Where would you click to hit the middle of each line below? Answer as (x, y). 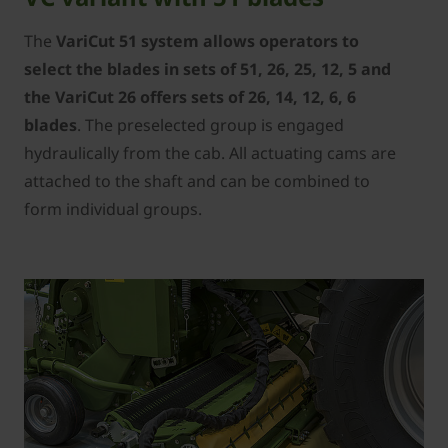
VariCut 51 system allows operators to (207, 40)
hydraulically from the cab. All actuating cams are (210, 152)
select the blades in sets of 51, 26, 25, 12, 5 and (207, 68)
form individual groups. (113, 208)
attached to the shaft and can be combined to (197, 180)
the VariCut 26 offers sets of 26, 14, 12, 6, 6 (190, 96)
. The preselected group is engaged (210, 124)
